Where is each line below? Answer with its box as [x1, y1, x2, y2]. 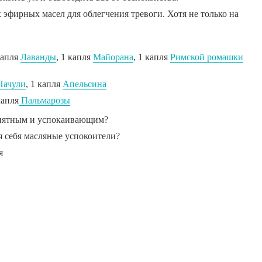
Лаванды [20, 52, 56, 63]
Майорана [93, 52, 133, 63]
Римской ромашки [170, 52, 243, 63]
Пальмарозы [19, 95, 70, 106]
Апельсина [63, 79, 106, 89]
